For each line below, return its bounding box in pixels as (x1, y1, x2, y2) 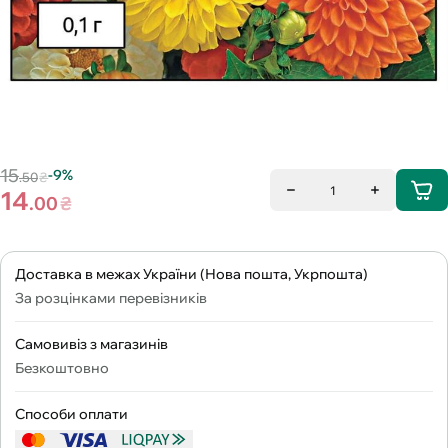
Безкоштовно (15, 358, 109, 377)
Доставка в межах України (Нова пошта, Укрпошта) (15, 264, 368, 283)
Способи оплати (15, 404, 128, 423)
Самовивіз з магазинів (15, 334, 168, 353)
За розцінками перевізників (15, 288, 207, 307)
